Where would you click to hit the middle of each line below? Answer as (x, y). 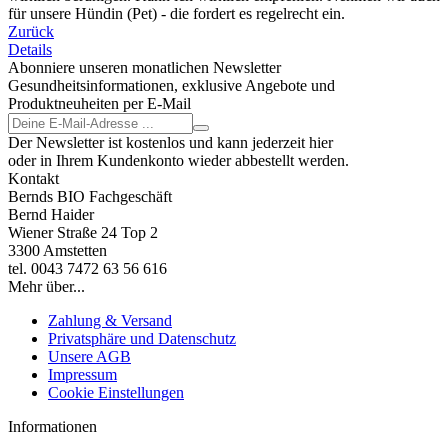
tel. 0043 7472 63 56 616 (87, 268)
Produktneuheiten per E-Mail (99, 103)
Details (30, 49)
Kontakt (33, 178)
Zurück (31, 31)
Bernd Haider (51, 214)
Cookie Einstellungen (116, 392)
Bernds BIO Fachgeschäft (90, 196)
